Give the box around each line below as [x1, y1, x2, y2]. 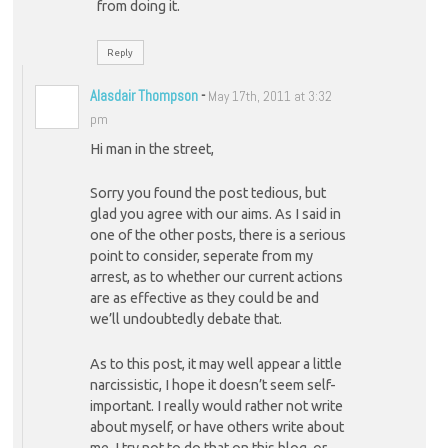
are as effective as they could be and [89, 290, 319, 307]
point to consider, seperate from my [89, 248, 313, 265]
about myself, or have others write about [89, 418, 344, 435]
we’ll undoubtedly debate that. [89, 311, 282, 328]
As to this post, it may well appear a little [89, 355, 342, 372]
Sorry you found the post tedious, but [89, 185, 326, 202]
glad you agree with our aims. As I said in [89, 206, 341, 223]
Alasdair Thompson [89, 86, 198, 106]
